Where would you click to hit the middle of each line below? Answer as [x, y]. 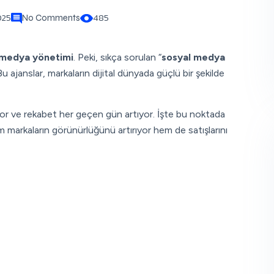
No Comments [51, 18]
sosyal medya [193, 57]
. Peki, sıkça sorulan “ [117, 57]
